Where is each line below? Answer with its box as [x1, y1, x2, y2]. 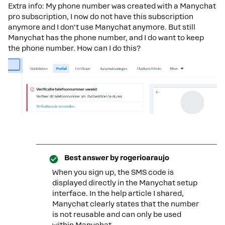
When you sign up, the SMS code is [52, 168, 174, 176]
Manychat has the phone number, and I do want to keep [8, 34, 204, 42]
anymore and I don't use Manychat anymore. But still [8, 23, 195, 31]
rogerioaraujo [119, 153, 169, 162]
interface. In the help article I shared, [52, 189, 184, 197]
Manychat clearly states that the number [52, 199, 199, 208]
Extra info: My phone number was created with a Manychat [8, 2, 216, 10]
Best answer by [64, 153, 119, 162]
